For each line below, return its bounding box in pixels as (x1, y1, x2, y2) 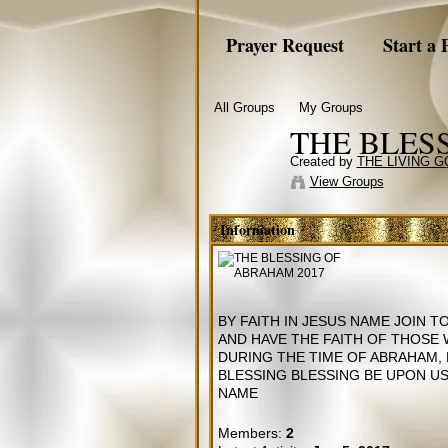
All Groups (213, 99, 275, 115)
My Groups (299, 99, 364, 115)
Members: (217, 424, 286, 441)
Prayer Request (225, 31, 344, 58)
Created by (289, 153, 357, 169)
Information (220, 218, 296, 240)
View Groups (309, 173, 384, 189)
